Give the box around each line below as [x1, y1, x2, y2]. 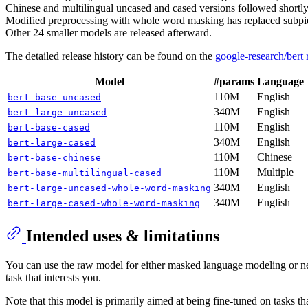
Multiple [257, 166, 294, 178]
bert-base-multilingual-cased [8, 167, 162, 178]
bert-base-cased [8, 122, 90, 133]
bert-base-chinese [8, 152, 101, 163]
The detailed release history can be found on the [5, 49, 215, 62]
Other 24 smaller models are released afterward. [5, 26, 212, 38]
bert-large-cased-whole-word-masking [8, 197, 200, 208]
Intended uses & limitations [26, 226, 219, 245]
